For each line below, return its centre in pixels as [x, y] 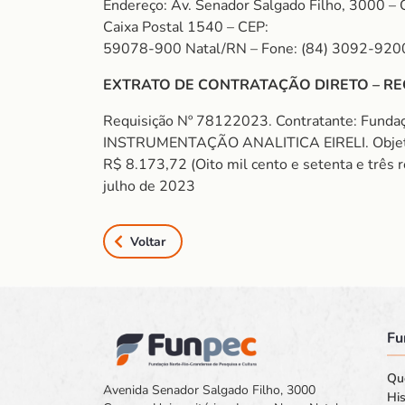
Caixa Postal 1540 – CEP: [186, 27]
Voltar [148, 241]
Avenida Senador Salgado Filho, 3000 [209, 391]
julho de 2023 [149, 186]
